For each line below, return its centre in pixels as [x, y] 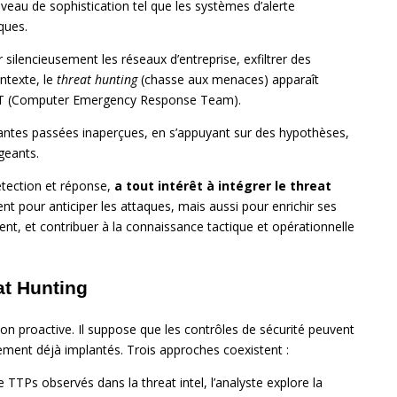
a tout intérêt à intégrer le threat [223, 186]
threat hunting [97, 80]
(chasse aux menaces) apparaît [228, 80]
